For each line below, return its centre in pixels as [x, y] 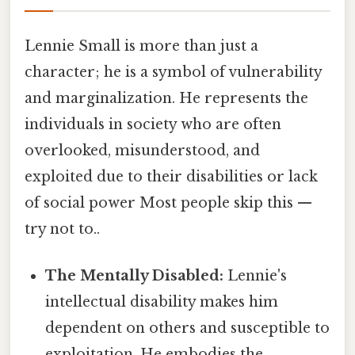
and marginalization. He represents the [166, 98]
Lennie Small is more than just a [141, 46]
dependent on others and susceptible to [188, 328]
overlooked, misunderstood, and [142, 150]
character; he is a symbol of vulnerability [173, 72]
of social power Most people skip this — [168, 202]
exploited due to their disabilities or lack [171, 176]
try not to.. [62, 229]
